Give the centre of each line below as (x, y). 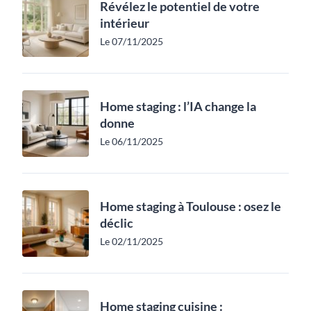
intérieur (125, 23)
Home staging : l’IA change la (178, 106)
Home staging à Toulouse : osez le (191, 206)
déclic (117, 223)
